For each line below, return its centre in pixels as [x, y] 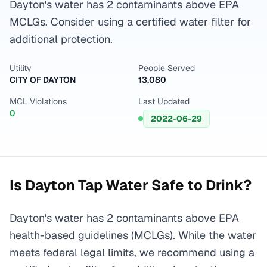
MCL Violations [38, 101]
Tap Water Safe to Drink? [163, 185]
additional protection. [61, 39]
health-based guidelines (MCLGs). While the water [133, 235]
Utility [21, 68]
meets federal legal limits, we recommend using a [132, 252]
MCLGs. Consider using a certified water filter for [130, 22]
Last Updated [164, 101]
